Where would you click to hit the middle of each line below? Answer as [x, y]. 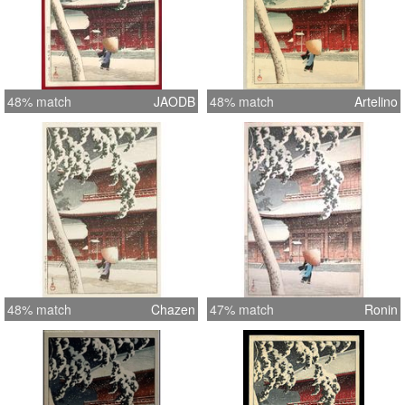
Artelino [376, 102]
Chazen [173, 310]
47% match [242, 310]
